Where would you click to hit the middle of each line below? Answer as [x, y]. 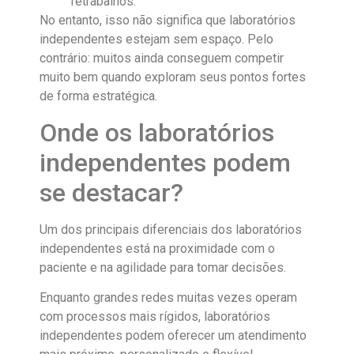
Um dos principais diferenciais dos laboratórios [171, 229]
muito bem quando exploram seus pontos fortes [173, 77]
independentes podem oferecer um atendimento [173, 336]
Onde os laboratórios [157, 132]
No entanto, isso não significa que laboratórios [168, 21]
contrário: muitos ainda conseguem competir [162, 58]
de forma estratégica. [98, 96]
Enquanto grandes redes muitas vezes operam [168, 298]
